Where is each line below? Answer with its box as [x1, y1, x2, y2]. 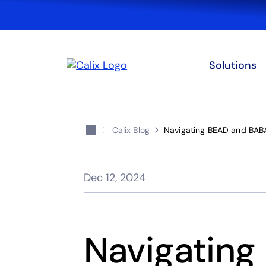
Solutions [209, 58, 257, 72]
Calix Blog [112, 125, 150, 135]
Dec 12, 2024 [83, 170, 145, 185]
